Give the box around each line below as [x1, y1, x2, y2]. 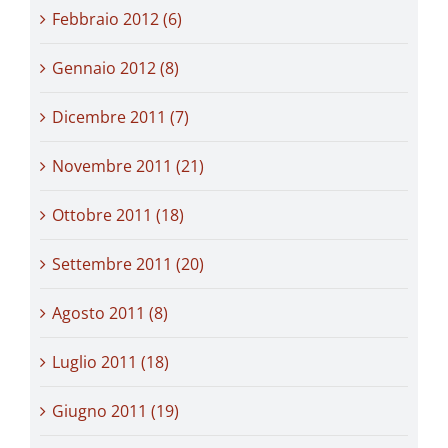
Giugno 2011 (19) [52, 399, 179, 422]
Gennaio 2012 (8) [52, 56, 179, 79]
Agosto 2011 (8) [52, 301, 168, 324]
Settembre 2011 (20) [52, 252, 204, 275]
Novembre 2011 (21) [52, 154, 204, 177]
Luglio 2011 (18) [52, 350, 169, 373]
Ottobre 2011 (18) [52, 203, 184, 226]
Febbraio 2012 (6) [52, 7, 182, 30]
